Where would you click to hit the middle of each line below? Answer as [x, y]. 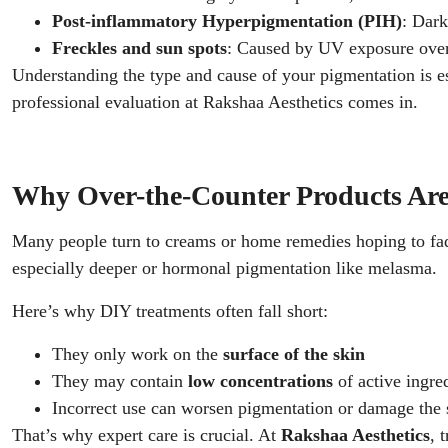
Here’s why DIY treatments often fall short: [170, 311]
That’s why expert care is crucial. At [146, 435]
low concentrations [260, 381]
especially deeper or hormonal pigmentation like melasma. [224, 268]
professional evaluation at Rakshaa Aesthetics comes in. [215, 102]
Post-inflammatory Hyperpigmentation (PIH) [227, 21]
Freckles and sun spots [139, 48]
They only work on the [137, 354]
